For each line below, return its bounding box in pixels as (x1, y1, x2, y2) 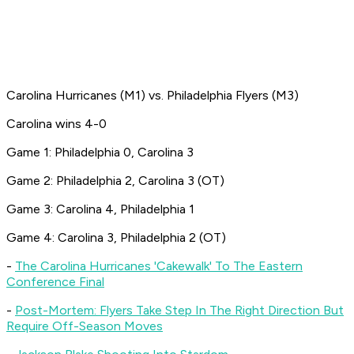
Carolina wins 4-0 (6, 116, 107, 132)
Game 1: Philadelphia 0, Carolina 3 (6, 145, 194, 160)
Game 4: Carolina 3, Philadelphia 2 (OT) (6, 230, 226, 246)
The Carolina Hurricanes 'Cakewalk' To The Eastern (15, 258, 303, 274)
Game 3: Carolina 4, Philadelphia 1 (6, 201, 194, 217)
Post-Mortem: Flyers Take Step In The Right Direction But (15, 303, 344, 318)
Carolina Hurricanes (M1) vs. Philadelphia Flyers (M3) (6, 88, 299, 104)
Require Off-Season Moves (6, 318, 163, 334)
